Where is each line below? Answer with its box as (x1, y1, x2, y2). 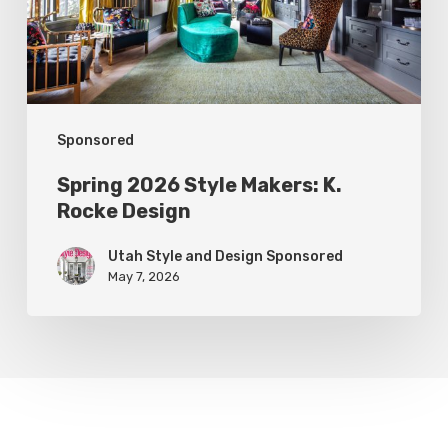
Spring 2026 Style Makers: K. (56, 173, 342, 198)
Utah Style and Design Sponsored (107, 248, 343, 266)
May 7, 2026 (107, 269, 180, 285)
